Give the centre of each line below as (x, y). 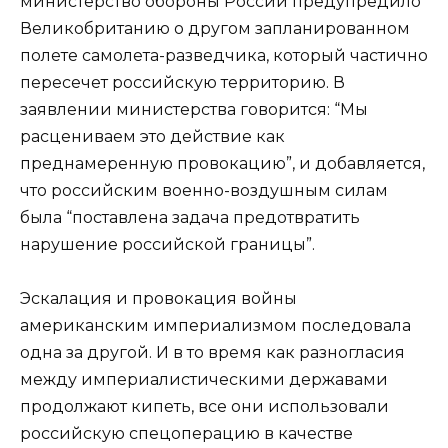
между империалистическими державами (204, 380)
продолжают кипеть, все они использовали (204, 407)
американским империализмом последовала (215, 326)
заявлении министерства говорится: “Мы (194, 109)
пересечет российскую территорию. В (182, 82)
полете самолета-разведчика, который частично (224, 55)
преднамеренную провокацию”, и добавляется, (222, 163)
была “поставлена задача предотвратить (190, 217)
